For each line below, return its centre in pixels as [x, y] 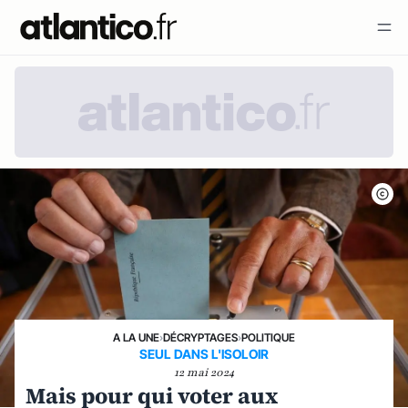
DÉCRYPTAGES [200, 337]
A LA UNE [136, 337]
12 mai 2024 [204, 372]
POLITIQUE [268, 337]
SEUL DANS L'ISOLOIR [204, 354]
